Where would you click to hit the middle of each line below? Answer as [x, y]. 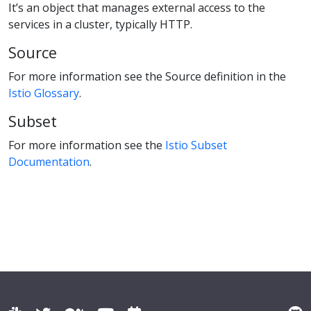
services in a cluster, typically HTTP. [100, 24]
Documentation [49, 161]
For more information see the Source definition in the [147, 76]
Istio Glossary [44, 93]
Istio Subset [196, 145]
